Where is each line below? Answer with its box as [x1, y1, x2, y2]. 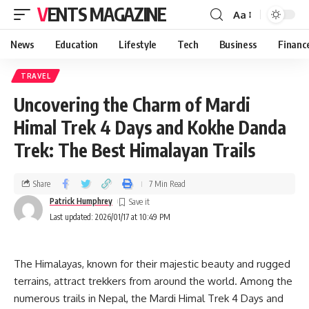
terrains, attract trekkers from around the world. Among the [14, 275, 292, 288]
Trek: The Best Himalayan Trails [14, 139, 255, 161]
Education [54, 38, 98, 50]
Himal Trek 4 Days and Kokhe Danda [14, 116, 286, 139]
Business [219, 38, 258, 50]
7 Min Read [149, 178, 186, 189]
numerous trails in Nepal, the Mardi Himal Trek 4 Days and [14, 292, 283, 305]
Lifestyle [118, 38, 157, 50]
